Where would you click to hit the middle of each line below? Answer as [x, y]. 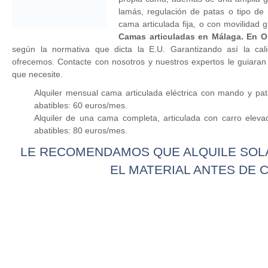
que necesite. [37, 74]
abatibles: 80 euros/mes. [81, 130]
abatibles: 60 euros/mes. [81, 105]
